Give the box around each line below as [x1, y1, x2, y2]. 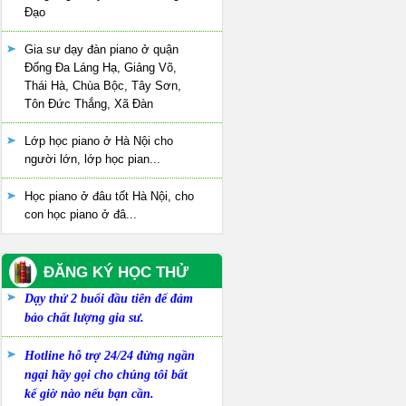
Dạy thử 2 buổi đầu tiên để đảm [24, 292, 193, 305]
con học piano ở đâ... [24, 208, 137, 221]
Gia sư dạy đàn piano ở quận [24, 43, 179, 56]
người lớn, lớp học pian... [24, 152, 160, 166]
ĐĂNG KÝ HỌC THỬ [43, 264, 188, 281]
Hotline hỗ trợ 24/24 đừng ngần [24, 349, 195, 362]
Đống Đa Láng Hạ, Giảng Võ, [24, 61, 177, 74]
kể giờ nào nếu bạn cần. [24, 387, 154, 401]
